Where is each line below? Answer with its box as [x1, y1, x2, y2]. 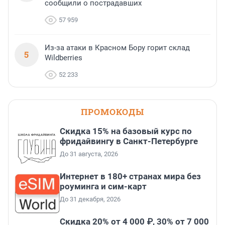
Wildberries [45, 53, 82, 63]
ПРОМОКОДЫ [81, 106, 144, 118]
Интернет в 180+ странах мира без [60, 171, 201, 182]
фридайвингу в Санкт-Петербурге [60, 136, 198, 147]
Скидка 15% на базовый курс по [60, 126, 192, 137]
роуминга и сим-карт [60, 181, 147, 192]
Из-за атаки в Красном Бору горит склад [45, 43, 190, 53]
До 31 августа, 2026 [60, 150, 118, 158]
